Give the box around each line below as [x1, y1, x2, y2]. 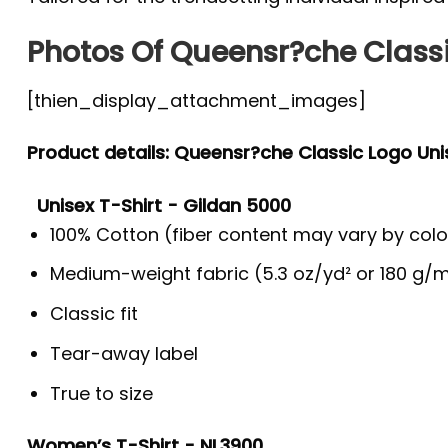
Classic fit [50, 301, 139, 327]
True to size [50, 380, 154, 406]
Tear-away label [50, 340, 199, 366]
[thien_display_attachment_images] [27, 87, 366, 113]
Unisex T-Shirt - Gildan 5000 [37, 192, 291, 218]
